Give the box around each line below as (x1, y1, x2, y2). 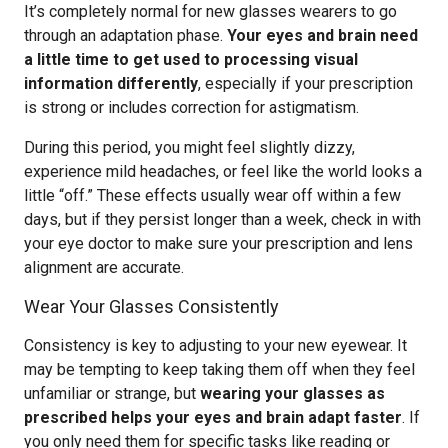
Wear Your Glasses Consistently (24, 296, 279, 317)
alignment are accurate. (24, 258, 184, 277)
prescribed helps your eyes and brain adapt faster (24, 408, 402, 427)
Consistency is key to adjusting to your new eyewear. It (24, 336, 407, 355)
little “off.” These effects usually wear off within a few (24, 186, 401, 205)
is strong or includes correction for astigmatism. (24, 98, 359, 117)
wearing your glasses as (200, 384, 385, 403)
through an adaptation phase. (24, 26, 227, 45)
